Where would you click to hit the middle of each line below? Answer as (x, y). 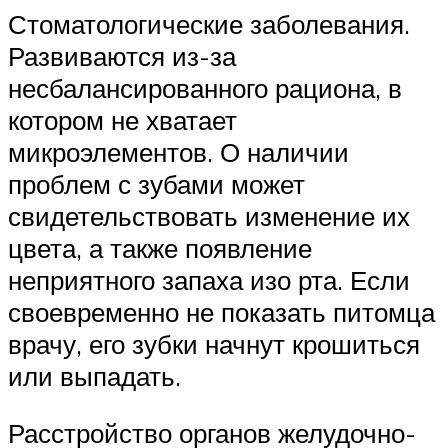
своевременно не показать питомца (221, 311)
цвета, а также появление (160, 247)
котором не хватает (122, 119)
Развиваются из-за (122, 55)
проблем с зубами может (156, 183)
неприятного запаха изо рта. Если (209, 279)
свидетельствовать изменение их (209, 215)
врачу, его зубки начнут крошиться (214, 343)
